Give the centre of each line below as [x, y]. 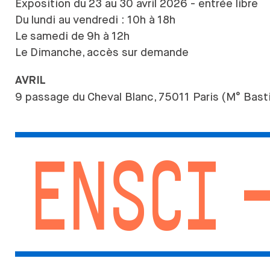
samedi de [57, 36]
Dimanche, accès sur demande [109, 52]
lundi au [51, 20]
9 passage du [50, 97]
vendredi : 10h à [114, 20]
